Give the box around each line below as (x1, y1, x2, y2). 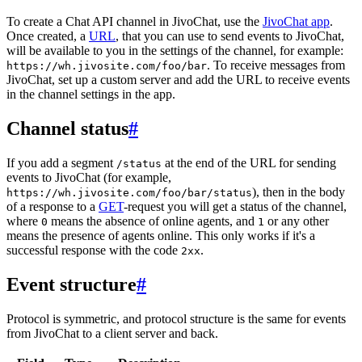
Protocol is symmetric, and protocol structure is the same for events (6, 312, 346, 326)
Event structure (6, 274, 137, 296)
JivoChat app (263, 15, 330, 29)
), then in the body (252, 185, 345, 200)
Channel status (6, 118, 128, 140)
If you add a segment (6, 156, 116, 170)
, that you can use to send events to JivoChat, (116, 29, 344, 44)
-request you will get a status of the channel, (124, 200, 347, 214)
